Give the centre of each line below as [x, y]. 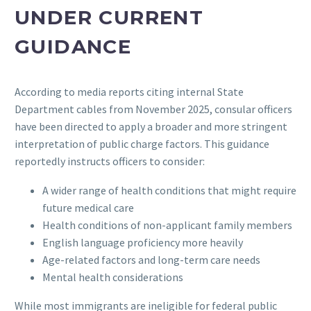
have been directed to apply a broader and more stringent [151, 126]
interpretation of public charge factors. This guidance [142, 143]
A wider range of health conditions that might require [169, 191]
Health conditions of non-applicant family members [167, 225]
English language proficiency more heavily [143, 243]
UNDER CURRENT [109, 18]
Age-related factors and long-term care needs [151, 260]
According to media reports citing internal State [129, 91]
